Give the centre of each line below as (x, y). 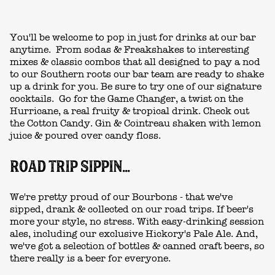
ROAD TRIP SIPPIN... (70, 167)
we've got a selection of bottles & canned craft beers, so (137, 246)
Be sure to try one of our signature (180, 87)
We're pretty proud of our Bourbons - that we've (121, 197)
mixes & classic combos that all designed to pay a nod (135, 62)
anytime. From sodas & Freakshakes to (104, 50)
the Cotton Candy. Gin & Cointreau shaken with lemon (135, 124)
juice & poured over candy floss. (85, 136)
